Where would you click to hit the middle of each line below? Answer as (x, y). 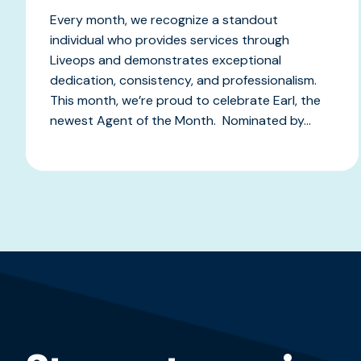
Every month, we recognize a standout (164, 19)
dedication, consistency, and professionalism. (185, 80)
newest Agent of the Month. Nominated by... (180, 120)
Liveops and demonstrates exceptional (166, 60)
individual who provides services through (170, 39)
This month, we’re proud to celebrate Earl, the (185, 100)
